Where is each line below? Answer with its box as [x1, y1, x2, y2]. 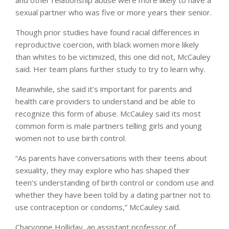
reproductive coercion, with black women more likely [15, 39, 199, 50]
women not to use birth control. [15, 132, 126, 143]
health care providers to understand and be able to [15, 96, 195, 106]
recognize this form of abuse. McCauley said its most [15, 108, 201, 119]
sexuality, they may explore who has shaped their [15, 165, 190, 175]
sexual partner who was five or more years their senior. [15, 7, 212, 17]
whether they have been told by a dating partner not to [15, 189, 211, 200]
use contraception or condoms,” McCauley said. [15, 201, 180, 212]
